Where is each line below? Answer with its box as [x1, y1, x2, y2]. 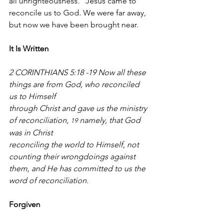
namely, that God [78, 115, 142, 125]
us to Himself [9, 92, 56, 102]
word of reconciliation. [9, 176, 89, 186]
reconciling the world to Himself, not [9, 140, 141, 150]
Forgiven [9, 200, 40, 210]
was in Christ [9, 128, 53, 138]
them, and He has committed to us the [9, 164, 147, 174]
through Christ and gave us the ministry [9, 104, 149, 113]
